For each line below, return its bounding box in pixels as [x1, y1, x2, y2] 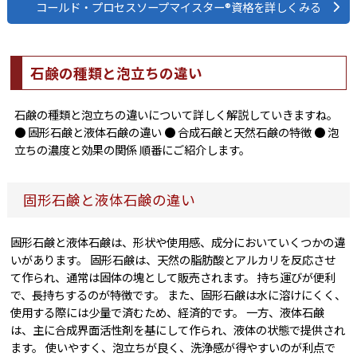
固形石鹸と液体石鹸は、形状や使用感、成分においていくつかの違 [10, 233, 346, 251]
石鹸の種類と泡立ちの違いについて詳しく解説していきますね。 [14, 106, 338, 124]
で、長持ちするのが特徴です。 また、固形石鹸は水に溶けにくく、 [10, 286, 347, 304]
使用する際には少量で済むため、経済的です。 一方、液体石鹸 [10, 304, 325, 321]
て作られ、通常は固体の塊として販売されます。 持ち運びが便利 [10, 269, 336, 286]
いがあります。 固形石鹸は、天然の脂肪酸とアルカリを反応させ [10, 251, 336, 269]
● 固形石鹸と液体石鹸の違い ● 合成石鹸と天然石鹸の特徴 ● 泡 [14, 124, 339, 141]
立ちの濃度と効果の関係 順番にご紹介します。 [14, 141, 250, 159]
